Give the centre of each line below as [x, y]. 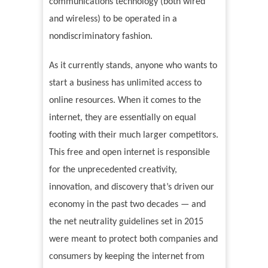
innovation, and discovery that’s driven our [131, 188]
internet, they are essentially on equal [122, 118]
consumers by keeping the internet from [127, 257]
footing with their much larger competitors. [133, 135]
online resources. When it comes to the [125, 101]
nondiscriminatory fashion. [100, 37]
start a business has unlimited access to [125, 83]
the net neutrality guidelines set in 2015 [126, 222]
